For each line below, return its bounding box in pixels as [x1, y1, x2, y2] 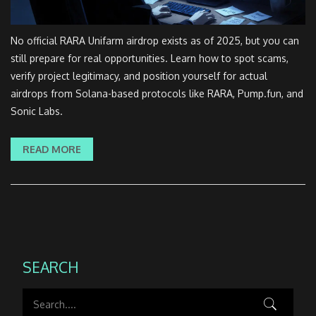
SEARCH [22, 257, 79, 277]
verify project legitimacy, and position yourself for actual [11, 70, 267, 83]
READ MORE [23, 143, 81, 156]
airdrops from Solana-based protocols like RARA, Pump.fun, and [11, 87, 303, 100]
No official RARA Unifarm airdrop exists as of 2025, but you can [11, 35, 299, 47]
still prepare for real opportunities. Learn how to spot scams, [11, 52, 288, 65]
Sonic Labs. [11, 105, 63, 118]
